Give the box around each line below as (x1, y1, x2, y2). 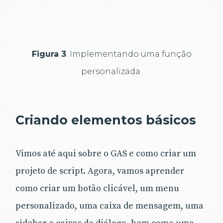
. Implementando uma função (66, 49, 192, 59)
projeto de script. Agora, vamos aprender (15, 165, 184, 177)
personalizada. (81, 66, 142, 76)
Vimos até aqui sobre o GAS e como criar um (15, 147, 196, 159)
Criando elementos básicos (15, 112, 196, 127)
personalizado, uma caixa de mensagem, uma (15, 200, 204, 212)
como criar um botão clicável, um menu (15, 182, 179, 194)
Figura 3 (31, 49, 66, 59)
